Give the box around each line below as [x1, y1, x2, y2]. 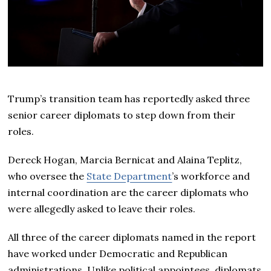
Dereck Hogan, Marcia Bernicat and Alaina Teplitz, [8, 153, 243, 166]
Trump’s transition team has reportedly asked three [8, 92, 250, 105]
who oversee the [8, 169, 87, 182]
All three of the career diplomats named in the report [8, 230, 256, 243]
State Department [87, 169, 172, 182]
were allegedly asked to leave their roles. [8, 202, 196, 215]
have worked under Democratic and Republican [8, 247, 228, 260]
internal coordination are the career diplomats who [8, 186, 249, 198]
